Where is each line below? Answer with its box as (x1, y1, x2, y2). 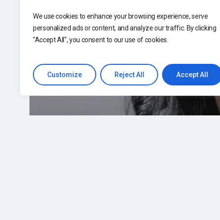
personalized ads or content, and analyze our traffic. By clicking (33, 24, 217, 32)
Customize (47, 71, 82, 79)
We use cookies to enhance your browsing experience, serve (33, 12, 208, 20)
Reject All (114, 71, 144, 79)
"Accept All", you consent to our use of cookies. (33, 36, 168, 44)
